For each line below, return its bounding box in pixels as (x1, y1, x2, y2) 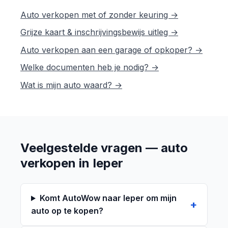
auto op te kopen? (31, 206, 103, 216)
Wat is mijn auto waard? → (20, 80, 122, 91)
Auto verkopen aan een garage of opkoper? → (20, 44, 203, 55)
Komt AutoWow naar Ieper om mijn (39, 193, 177, 204)
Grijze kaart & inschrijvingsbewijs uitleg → (20, 27, 178, 38)
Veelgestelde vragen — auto (20, 140, 188, 156)
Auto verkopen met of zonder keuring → (20, 9, 178, 20)
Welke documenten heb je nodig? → (20, 62, 159, 73)
